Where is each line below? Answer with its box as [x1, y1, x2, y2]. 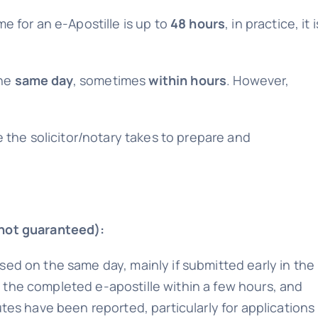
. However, [226, 72, 290, 89]
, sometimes [72, 72, 149, 89]
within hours [148, 72, 227, 89]
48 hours [170, 15, 226, 32]
